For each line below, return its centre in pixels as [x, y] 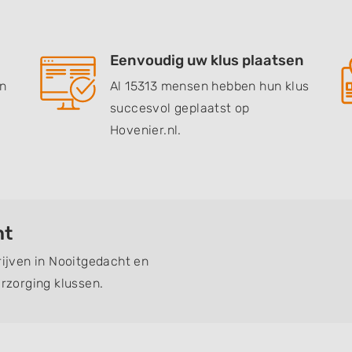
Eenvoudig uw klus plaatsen [207, 60]
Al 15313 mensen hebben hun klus [210, 86]
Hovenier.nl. [146, 130]
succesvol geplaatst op [180, 108]
